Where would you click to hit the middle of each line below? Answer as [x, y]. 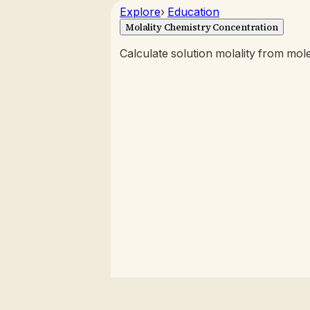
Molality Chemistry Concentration [202, 27]
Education [193, 12]
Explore [140, 12]
